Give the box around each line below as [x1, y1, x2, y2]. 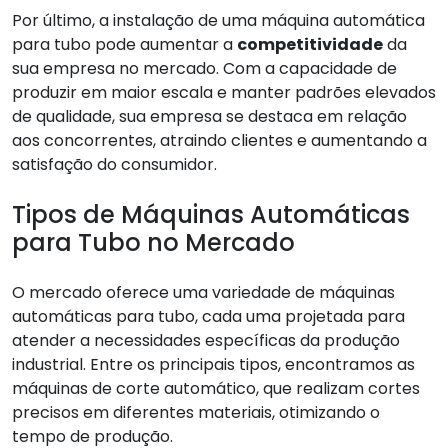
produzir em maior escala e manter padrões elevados [12, 80, 436, 104]
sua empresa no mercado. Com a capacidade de [12, 56, 397, 80]
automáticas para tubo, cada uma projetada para [12, 304, 405, 328]
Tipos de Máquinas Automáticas [12, 197, 410, 231]
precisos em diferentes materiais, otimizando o [12, 400, 380, 424]
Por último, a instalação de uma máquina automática [12, 8, 425, 32]
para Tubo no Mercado [12, 225, 295, 259]
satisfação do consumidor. [12, 152, 217, 176]
